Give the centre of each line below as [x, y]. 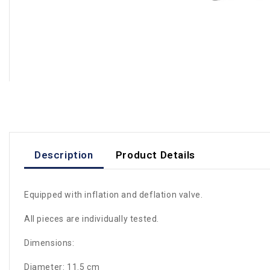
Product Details [155, 155]
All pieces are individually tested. [92, 219]
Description [64, 155]
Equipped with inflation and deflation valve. [114, 195]
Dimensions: [49, 243]
